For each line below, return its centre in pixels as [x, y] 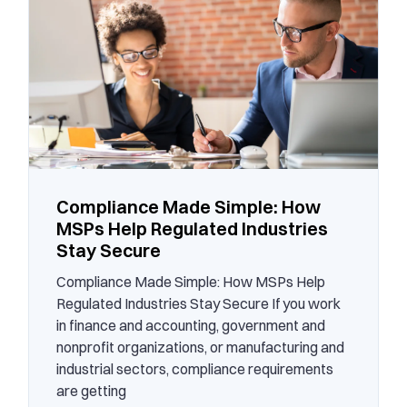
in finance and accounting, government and [190, 326]
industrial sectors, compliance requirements [194, 369]
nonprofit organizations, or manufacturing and [200, 347]
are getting [91, 391]
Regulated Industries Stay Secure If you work [198, 304]
